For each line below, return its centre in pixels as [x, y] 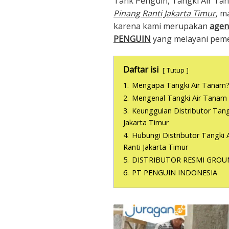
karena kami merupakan [162, 26]
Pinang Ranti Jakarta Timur [165, 13]
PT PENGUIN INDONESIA [175, 173]
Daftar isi [141, 70]
